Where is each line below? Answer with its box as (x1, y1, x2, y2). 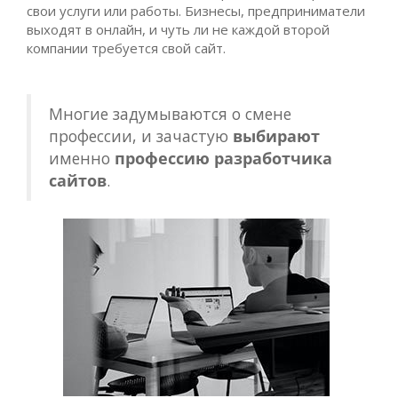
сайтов (49, 170, 107, 191)
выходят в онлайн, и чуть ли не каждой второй (27, 20, 330, 38)
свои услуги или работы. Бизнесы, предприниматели (27, 2, 365, 20)
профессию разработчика (115, 147, 332, 169)
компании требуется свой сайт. (27, 39, 229, 57)
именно (49, 147, 115, 169)
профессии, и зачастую (49, 125, 233, 147)
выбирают (233, 125, 320, 147)
